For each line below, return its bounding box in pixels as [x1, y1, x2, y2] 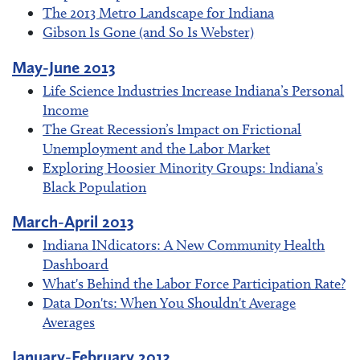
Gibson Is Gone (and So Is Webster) [43, 23, 255, 42]
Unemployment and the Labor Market [43, 139, 271, 157]
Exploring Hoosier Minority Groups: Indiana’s [43, 158, 324, 177]
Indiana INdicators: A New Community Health [43, 235, 325, 254]
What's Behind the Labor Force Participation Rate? [43, 274, 346, 292]
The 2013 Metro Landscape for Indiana [43, 4, 275, 22]
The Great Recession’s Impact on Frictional [43, 120, 302, 138]
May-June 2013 [12, 56, 116, 77]
